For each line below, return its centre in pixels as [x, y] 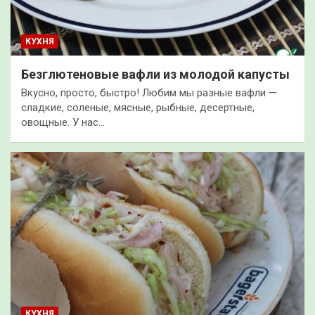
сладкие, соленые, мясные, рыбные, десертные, [138, 107]
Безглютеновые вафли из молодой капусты [155, 74]
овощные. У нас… [63, 122]
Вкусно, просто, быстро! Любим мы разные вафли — [149, 92]
